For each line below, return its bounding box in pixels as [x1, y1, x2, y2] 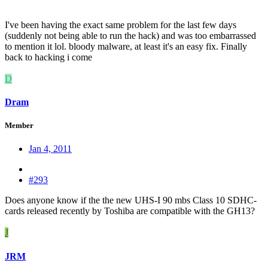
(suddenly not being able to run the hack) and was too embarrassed [5, 30, 256, 41]
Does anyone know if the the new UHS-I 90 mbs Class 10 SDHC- [5, 195, 257, 206]
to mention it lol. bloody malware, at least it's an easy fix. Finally [5, 41, 247, 51]
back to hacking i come [5, 51, 95, 62]
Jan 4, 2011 [29, 144, 72, 154]
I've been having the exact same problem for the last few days [5, 19, 236, 30]
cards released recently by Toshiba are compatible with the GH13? [5, 206, 255, 217]
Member [5, 121, 33, 130]
